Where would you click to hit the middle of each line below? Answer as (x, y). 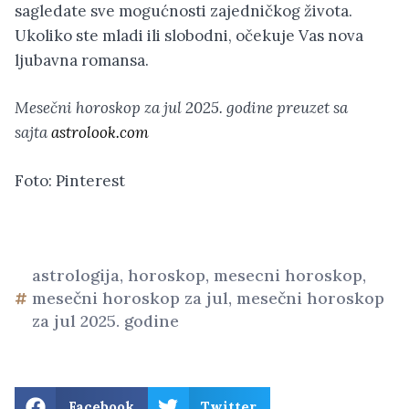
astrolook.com (100, 133)
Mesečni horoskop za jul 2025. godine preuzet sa (181, 108)
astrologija (76, 276)
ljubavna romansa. (82, 60)
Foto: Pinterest (70, 180)
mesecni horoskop (288, 276)
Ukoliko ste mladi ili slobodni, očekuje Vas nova (189, 35)
